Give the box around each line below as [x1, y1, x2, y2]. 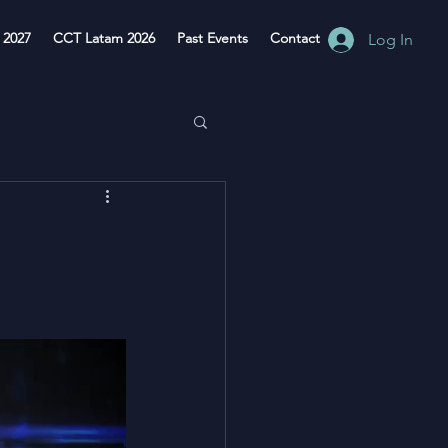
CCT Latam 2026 [53, 29, 155, 47]
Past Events [177, 29, 248, 47]
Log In [368, 30, 414, 49]
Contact [270, 29, 320, 47]
